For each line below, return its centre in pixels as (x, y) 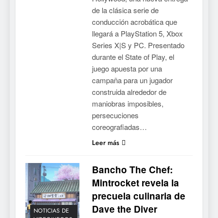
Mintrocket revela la (135, 182)
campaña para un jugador (132, 80)
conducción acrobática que (134, 21)
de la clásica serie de (125, 10)
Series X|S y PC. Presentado (138, 45)
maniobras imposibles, (127, 103)
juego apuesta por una (127, 68)
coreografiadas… (119, 127)
